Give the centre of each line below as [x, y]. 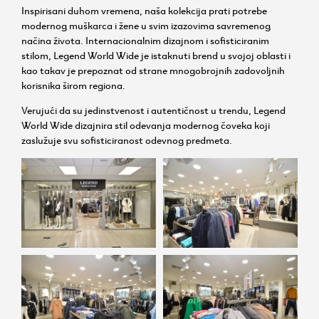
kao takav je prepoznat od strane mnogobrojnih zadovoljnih [153, 69]
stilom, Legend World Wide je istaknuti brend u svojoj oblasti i [156, 54]
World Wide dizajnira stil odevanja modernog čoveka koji [146, 125]
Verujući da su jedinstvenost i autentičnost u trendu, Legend [153, 110]
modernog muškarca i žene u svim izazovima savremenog [146, 25]
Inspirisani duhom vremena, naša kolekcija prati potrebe [144, 10]
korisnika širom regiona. [73, 84]
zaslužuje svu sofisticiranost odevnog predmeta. [127, 140]
